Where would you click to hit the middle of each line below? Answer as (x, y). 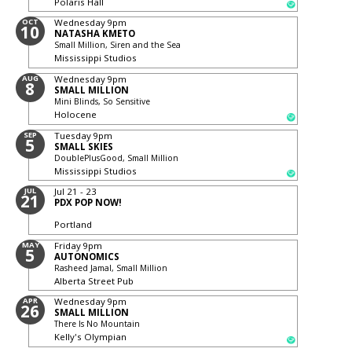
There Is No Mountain (97, 324)
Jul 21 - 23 (76, 192)
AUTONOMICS (87, 256)
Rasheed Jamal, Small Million (111, 268)
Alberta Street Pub (94, 280)
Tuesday (73, 135)
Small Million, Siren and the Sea (118, 45)
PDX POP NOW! (88, 203)
